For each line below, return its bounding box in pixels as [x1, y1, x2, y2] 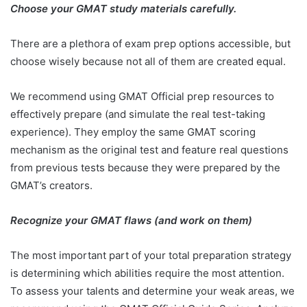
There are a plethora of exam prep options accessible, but [10, 37, 291, 51]
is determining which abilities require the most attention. [10, 267, 284, 280]
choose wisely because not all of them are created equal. [10, 55, 288, 69]
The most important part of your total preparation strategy [10, 249, 291, 262]
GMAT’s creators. [10, 179, 95, 193]
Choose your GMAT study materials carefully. [10, 2, 239, 16]
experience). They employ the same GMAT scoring [10, 125, 256, 139]
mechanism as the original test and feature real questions [10, 143, 288, 157]
